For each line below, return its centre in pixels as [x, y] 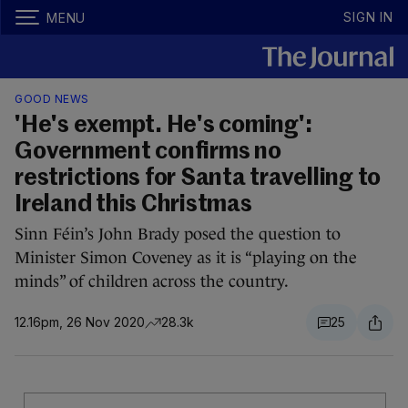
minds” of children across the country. [152, 281]
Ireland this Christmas [133, 205]
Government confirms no [148, 152]
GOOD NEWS [52, 99]
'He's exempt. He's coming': [163, 126]
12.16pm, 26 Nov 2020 [80, 322]
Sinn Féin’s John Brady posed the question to [178, 234]
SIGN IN [368, 17]
